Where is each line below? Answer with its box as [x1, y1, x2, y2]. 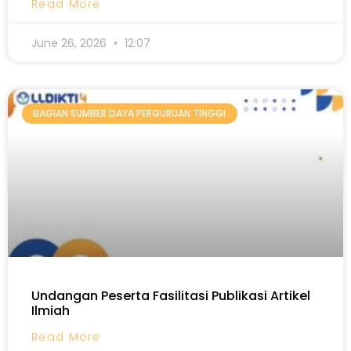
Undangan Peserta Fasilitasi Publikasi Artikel [31, 287, 310, 305]
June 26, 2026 [31, 35, 110, 51]
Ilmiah [31, 302, 70, 320]
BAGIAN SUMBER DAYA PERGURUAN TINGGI [33, 107, 226, 121]
